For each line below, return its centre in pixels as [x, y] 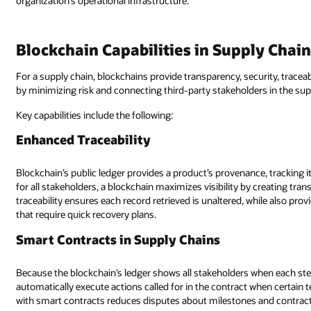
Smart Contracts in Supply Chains [118, 240]
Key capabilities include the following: [95, 115]
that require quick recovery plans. [86, 215]
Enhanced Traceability [84, 140]
